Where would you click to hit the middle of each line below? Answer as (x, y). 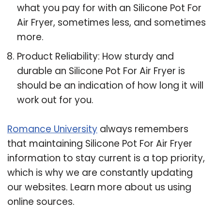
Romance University (52, 129)
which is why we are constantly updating (100, 172)
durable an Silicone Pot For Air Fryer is (101, 71)
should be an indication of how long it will (110, 85)
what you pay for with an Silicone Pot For (109, 8)
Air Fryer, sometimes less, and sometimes (111, 22)
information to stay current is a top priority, (106, 158)
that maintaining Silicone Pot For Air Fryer (100, 143)
